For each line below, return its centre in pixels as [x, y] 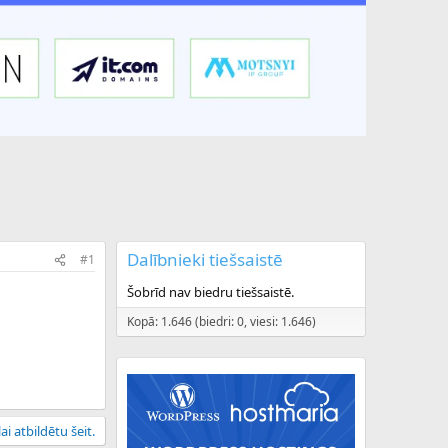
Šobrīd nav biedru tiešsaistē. [210, 292]
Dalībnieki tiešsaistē [205, 260]
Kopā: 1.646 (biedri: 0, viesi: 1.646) [221, 322]
